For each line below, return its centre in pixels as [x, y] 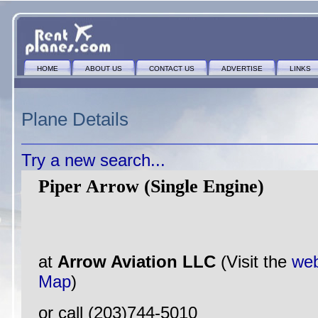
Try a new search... [93, 160]
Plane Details [75, 119]
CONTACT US [172, 68]
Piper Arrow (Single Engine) [151, 186]
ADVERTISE [242, 68]
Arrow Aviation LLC [139, 262]
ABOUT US [104, 68]
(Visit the [256, 262]
